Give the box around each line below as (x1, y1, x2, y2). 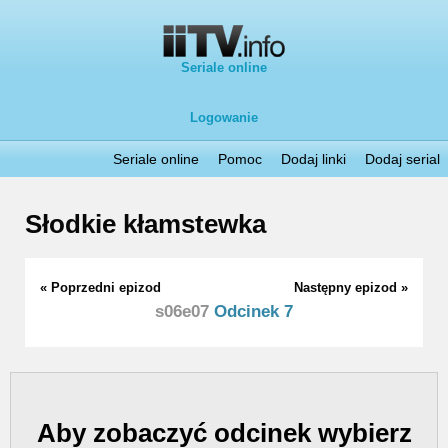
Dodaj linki (281, 151, 346, 167)
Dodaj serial (365, 151, 440, 167)
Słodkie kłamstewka (25, 209, 266, 240)
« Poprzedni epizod (40, 279, 161, 295)
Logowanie (190, 110, 258, 125)
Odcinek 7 (209, 301, 293, 321)
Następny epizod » (294, 279, 408, 295)
